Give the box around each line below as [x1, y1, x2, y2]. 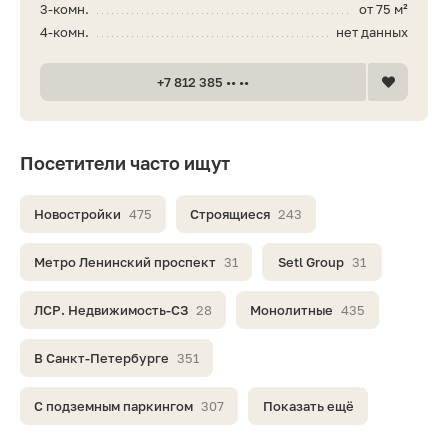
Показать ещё [262, 398, 354, 415]
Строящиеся [190, 206, 270, 223]
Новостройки [34, 206, 121, 223]
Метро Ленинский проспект [34, 254, 216, 271]
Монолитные [250, 302, 333, 319]
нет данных [336, 24, 408, 41]
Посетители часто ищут [20, 152, 230, 175]
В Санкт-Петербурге [34, 350, 169, 367]
